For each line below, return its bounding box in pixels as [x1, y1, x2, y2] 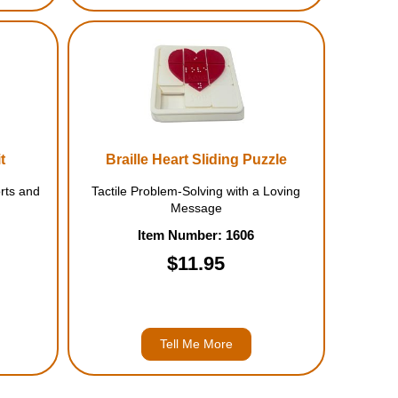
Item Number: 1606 [138, 227, 255, 243]
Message [170, 201, 222, 215]
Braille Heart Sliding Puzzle [105, 152, 287, 167]
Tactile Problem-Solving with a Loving [92, 184, 301, 198]
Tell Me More [159, 337, 233, 351]
